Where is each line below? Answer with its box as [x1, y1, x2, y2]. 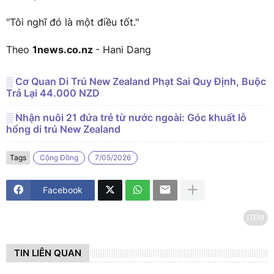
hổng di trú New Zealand [6, 122, 120, 135]
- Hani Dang [95, 43, 151, 56]
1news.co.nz [32, 43, 95, 56]
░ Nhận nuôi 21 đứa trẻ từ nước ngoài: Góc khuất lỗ [6, 111, 246, 124]
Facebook [43, 185, 83, 196]
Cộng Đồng [40, 153, 78, 163]
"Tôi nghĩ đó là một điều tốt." [6, 15, 139, 28]
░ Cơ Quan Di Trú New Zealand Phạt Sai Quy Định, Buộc [6, 75, 266, 87]
